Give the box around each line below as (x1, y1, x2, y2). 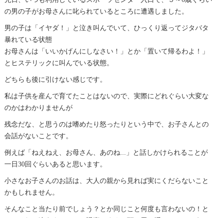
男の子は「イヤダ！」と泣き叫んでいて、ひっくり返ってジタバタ (4, 24, 209, 32)
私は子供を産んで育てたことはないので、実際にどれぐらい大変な (4, 92, 209, 100)
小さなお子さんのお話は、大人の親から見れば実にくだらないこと (4, 177, 209, 184)
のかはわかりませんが (4, 104, 73, 111)
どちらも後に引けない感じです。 (4, 75, 107, 83)
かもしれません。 (4, 188, 59, 196)
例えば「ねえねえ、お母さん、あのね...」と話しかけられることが (4, 148, 208, 156)
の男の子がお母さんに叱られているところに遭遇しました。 (4, 7, 188, 15)
